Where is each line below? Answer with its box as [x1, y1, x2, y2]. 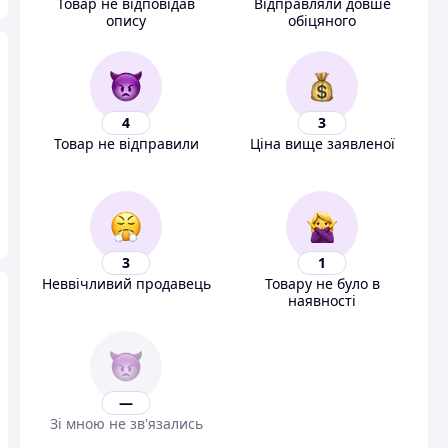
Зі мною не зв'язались [49, 414, 203, 433]
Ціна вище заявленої [249, 134, 395, 153]
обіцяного [288, 11, 356, 30]
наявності [288, 291, 356, 310]
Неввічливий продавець [41, 274, 211, 293]
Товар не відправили [53, 134, 199, 153]
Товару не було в [264, 274, 380, 293]
